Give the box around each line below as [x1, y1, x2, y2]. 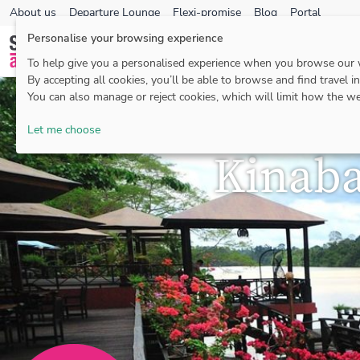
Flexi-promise [173, 5, 241, 20]
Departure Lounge [69, 5, 160, 20]
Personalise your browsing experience [27, 30, 223, 46]
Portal [290, 5, 321, 20]
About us [10, 5, 56, 20]
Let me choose [27, 121, 100, 137]
